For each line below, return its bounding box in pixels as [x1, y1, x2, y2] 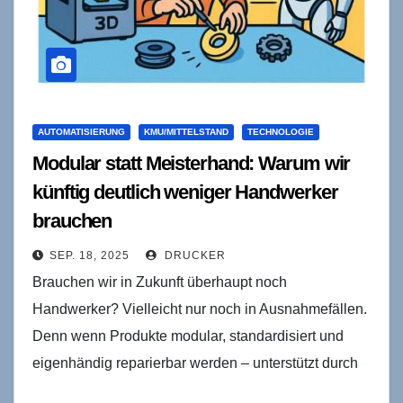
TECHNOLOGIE [247, 126, 314, 137]
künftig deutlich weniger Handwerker [32, 180, 338, 203]
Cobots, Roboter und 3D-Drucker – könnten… [32, 381, 323, 398]
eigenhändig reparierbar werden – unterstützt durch [32, 354, 358, 371]
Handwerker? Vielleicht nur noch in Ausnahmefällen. [32, 300, 367, 317]
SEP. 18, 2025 [49, 248, 130, 262]
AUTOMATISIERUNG [38, 126, 125, 137]
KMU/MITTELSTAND [144, 126, 228, 137]
